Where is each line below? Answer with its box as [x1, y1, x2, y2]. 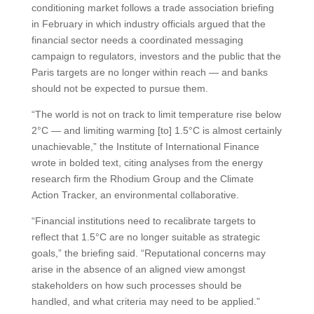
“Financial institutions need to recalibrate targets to [31, 215, 256, 226]
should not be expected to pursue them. [31, 83, 208, 94]
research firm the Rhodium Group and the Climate [31, 173, 254, 184]
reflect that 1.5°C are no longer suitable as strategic [31, 231, 260, 243]
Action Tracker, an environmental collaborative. [31, 189, 239, 200]
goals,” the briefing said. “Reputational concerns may [31, 247, 266, 259]
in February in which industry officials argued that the [31, 18, 266, 29]
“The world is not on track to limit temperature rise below [31, 109, 281, 120]
